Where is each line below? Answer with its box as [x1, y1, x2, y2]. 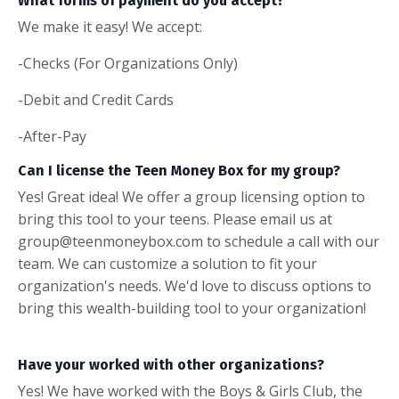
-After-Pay [18, 126, 86, 146]
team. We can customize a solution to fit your [18, 254, 317, 273]
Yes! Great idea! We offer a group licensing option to [18, 187, 365, 207]
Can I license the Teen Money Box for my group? [18, 162, 340, 179]
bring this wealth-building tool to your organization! [18, 298, 366, 318]
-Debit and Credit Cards [18, 90, 174, 110]
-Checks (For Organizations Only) [18, 53, 238, 73]
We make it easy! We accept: [18, 17, 202, 37]
